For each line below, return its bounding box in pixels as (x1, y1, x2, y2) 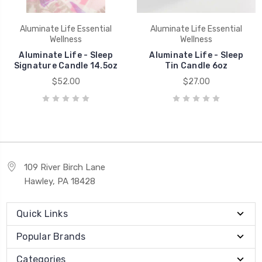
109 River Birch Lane (24, 161, 105, 173)
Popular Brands (16, 230, 86, 242)
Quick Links (16, 208, 68, 219)
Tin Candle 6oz (164, 60, 228, 71)
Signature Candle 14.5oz (13, 60, 118, 71)
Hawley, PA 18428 (24, 175, 95, 187)
